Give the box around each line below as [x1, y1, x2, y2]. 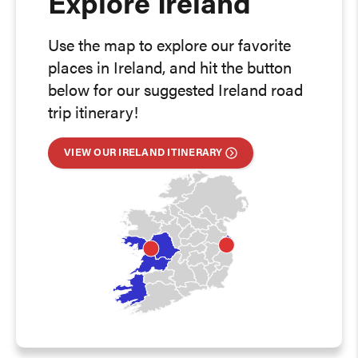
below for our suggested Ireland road [48, 84, 303, 100]
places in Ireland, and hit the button [48, 62, 292, 78]
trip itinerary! [48, 106, 138, 122]
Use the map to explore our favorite [48, 39, 291, 55]
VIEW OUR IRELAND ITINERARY [64, 148, 223, 158]
